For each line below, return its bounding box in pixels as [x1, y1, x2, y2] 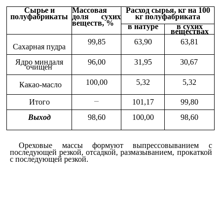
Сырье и [24, 6, 55, 14]
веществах [170, 27, 209, 36]
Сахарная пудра [13, 42, 66, 51]
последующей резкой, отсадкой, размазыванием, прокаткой [9, 147, 212, 156]
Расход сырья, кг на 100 [125, 6, 210, 14]
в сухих [176, 22, 203, 31]
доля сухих [72, 12, 121, 21]
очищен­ [26, 63, 52, 71]
